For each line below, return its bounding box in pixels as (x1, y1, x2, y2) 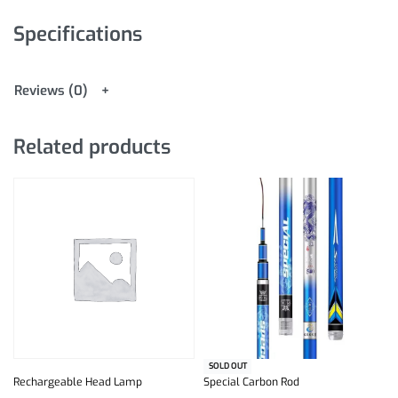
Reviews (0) (14, 82, 88, 100)
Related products (13, 132, 171, 160)
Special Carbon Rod (203, 374, 299, 389)
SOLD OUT (208, 360, 247, 371)
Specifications (13, 20, 142, 47)
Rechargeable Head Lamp (13, 374, 142, 389)
